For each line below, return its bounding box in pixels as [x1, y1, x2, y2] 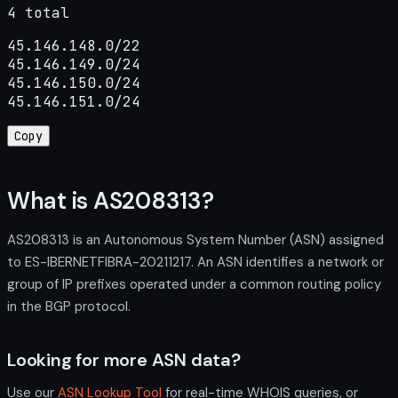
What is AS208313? [7, 186, 214, 217]
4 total [7, 3, 69, 22]
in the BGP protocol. [7, 297, 131, 315]
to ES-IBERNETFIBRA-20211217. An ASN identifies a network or [7, 252, 384, 271]
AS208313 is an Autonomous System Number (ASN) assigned [7, 230, 384, 249]
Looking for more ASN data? [7, 347, 241, 371]
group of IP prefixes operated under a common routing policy [7, 275, 381, 293]
